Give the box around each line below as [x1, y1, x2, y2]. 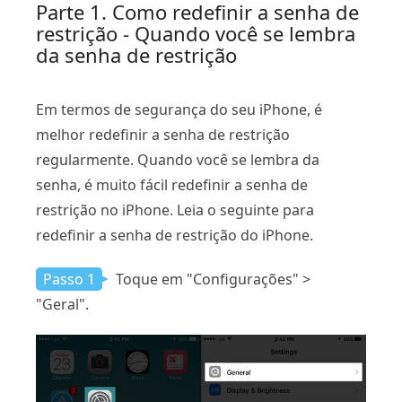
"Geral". [36, 294, 89, 314]
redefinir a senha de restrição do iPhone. [36, 225, 313, 245]
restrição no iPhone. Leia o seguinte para [36, 200, 314, 220]
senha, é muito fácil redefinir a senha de [36, 175, 308, 195]
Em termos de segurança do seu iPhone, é [36, 100, 322, 119]
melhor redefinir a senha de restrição [36, 125, 290, 144]
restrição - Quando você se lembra [36, 20, 355, 47]
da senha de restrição [36, 41, 237, 68]
